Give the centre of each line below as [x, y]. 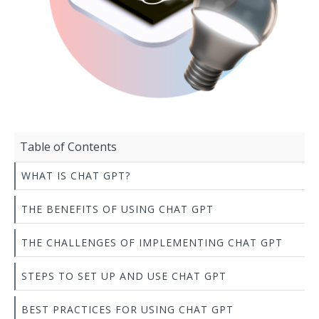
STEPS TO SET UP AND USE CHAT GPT [124, 276]
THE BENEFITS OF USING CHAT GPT [117, 209]
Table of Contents [68, 147]
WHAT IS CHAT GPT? [76, 176]
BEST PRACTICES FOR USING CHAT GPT [127, 310]
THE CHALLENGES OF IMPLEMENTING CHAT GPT [152, 243]
